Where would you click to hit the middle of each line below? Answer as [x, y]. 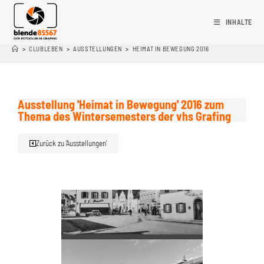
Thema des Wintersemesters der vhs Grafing [124, 116]
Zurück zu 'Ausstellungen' [71, 143]
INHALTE [239, 22]
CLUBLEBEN [46, 49]
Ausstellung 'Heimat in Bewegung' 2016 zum [121, 104]
